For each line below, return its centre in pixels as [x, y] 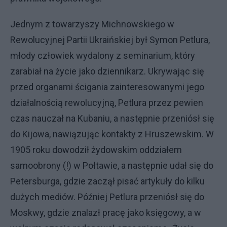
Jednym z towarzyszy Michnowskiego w [92, 24]
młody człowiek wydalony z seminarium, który [103, 55]
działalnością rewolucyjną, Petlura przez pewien [107, 103]
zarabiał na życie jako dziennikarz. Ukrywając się [107, 71]
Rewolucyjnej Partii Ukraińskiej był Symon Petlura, [110, 40]
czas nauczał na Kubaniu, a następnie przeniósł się [112, 118]
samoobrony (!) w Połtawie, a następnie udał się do [112, 165]
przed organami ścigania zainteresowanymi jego [107, 87]
